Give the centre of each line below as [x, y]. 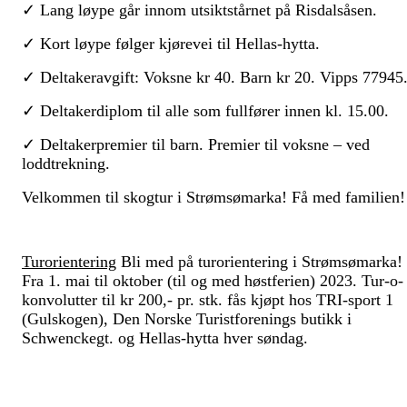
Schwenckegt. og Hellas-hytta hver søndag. [165, 338]
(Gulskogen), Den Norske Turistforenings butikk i [187, 319]
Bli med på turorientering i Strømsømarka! [259, 262]
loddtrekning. [68, 164]
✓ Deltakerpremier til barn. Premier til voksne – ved [196, 145]
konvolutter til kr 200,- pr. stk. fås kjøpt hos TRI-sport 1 [208, 300]
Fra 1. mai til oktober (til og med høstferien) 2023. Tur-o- [213, 281]
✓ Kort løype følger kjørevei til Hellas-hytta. [173, 44]
